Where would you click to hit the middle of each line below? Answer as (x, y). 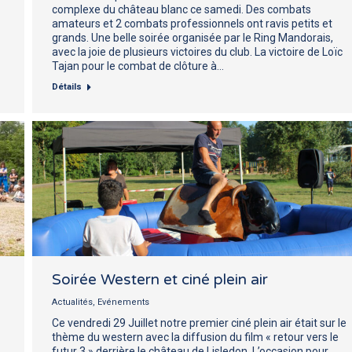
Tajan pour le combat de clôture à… (138, 66)
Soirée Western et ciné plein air (160, 279)
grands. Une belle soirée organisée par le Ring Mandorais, (192, 37)
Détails (67, 86)
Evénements (123, 302)
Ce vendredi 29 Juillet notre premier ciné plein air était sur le (199, 323)
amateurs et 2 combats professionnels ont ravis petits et (192, 23)
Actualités (72, 302)
